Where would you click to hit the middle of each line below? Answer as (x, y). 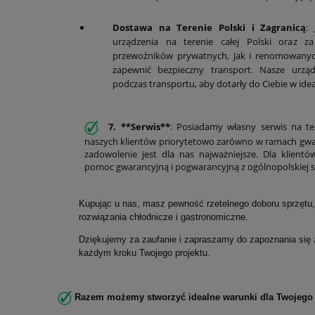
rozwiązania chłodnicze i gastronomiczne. (163, 217)
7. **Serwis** (137, 127)
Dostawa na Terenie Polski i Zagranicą (210, 28)
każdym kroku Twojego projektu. (144, 253)
